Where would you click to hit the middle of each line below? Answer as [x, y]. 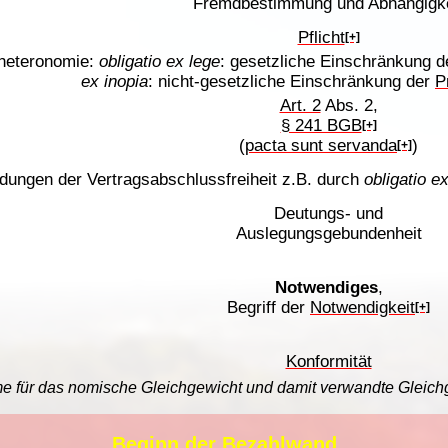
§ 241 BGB [321, 125]
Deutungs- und [328, 213]
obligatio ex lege [159, 61]
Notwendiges [326, 287]
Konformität [328, 361]
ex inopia [114, 81]
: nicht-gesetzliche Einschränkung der [291, 81]
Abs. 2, [349, 105]
